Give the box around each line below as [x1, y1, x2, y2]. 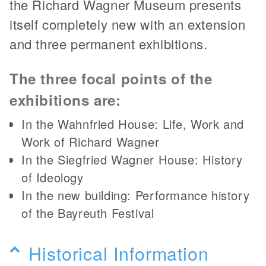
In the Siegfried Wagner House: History [21, 150, 243, 168]
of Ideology [21, 168, 84, 186]
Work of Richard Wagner [21, 132, 160, 150]
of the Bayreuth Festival [21, 204, 154, 221]
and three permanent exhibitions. [9, 34, 208, 53]
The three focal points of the [9, 68, 213, 88]
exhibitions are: [9, 89, 121, 110]
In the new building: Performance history [21, 186, 250, 204]
